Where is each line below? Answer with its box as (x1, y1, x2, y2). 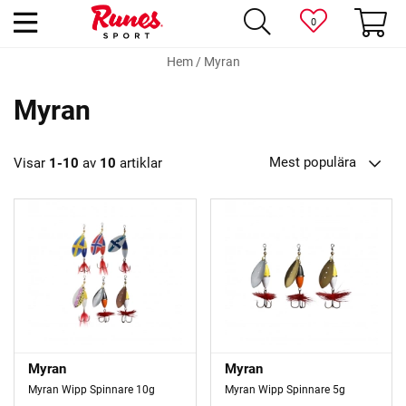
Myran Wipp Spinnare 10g (28, 383, 155, 397)
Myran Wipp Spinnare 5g (224, 383, 345, 397)
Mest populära (269, 154, 356, 171)
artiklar (116, 155, 162, 172)
